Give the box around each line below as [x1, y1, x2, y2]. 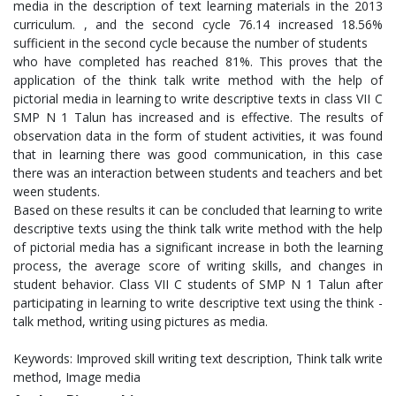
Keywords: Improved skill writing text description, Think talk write [13, 350, 383, 368]
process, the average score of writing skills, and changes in [13, 257, 383, 275]
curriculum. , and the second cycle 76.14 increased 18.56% [13, 16, 383, 34]
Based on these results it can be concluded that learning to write [13, 202, 383, 219]
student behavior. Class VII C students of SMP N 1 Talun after [13, 276, 383, 293]
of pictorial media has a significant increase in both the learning [13, 239, 383, 256]
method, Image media [13, 369, 141, 386]
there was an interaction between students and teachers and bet [13, 164, 383, 182]
